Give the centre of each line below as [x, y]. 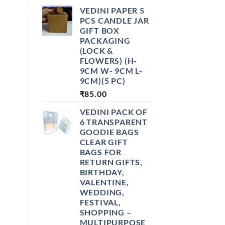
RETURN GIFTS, [111, 162]
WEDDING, [102, 192]
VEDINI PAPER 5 [112, 10]
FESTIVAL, [100, 202]
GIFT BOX [99, 30]
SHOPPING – [105, 212]
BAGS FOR [100, 152]
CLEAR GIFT [104, 142]
